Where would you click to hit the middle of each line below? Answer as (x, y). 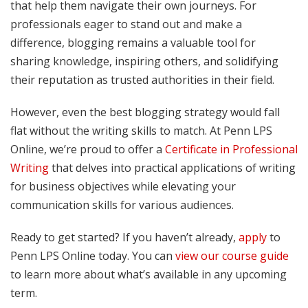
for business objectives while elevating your (123, 186)
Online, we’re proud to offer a (88, 149)
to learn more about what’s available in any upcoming (148, 274)
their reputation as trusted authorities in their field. (142, 79)
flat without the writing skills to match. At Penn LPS (141, 130)
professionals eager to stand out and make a (126, 24)
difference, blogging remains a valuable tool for (133, 42)
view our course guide (232, 255)
